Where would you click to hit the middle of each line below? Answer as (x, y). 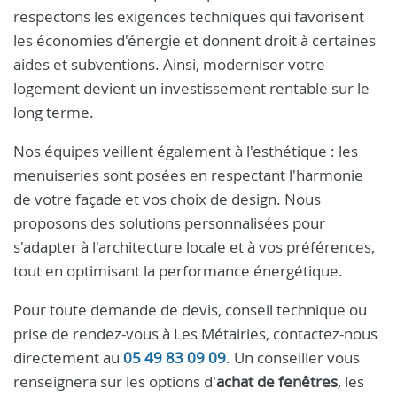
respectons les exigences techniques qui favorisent (189, 16)
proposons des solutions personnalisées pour (169, 223)
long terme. (54, 112)
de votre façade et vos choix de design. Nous (167, 199)
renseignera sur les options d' (115, 381)
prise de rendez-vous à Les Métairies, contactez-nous (195, 334)
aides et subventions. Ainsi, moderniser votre (169, 64)
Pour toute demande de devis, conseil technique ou (190, 310)
